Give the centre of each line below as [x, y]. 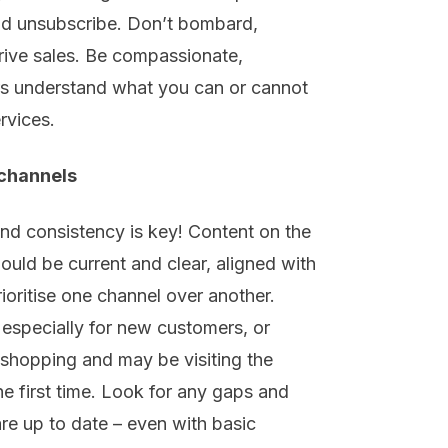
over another [215, 296]
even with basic [189, 424]
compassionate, [177, 56]
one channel [111, 296]
